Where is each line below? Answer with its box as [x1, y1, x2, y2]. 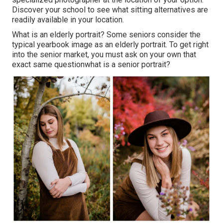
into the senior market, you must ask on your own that [12, 49, 196, 59]
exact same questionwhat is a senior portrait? [12, 59, 170, 69]
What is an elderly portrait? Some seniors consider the [12, 29, 201, 39]
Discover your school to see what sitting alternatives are [12, 4, 208, 14]
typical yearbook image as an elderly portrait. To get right [12, 39, 209, 49]
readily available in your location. [12, 14, 124, 24]
